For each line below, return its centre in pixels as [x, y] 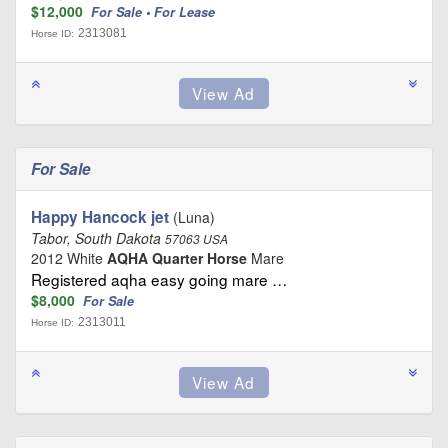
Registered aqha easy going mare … [159, 278]
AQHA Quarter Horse [177, 257]
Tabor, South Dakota [98, 237]
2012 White [69, 257]
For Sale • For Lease [155, 11]
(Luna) [192, 216]
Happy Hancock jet [100, 216]
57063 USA [196, 238]
